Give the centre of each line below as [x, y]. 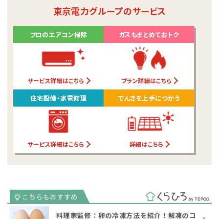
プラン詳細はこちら [146, 80]
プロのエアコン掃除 [58, 34]
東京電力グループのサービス [109, 11]
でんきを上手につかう [149, 98]
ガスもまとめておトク [149, 34]
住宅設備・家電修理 [59, 98]
